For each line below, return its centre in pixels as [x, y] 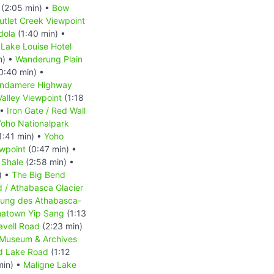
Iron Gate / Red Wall [46, 110]
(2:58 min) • [49, 161]
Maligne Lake [50, 264]
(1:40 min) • [40, 33]
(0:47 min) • [51, 149]
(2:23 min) [61, 226]
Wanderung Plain [49, 59]
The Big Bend [39, 174]
